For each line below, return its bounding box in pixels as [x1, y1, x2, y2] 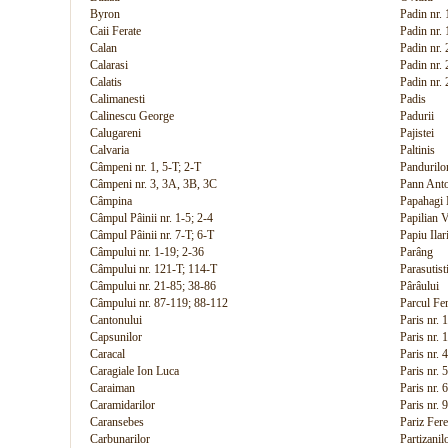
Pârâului [400, 279, 439, 293]
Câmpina [90, 194, 132, 208]
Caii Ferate [90, 24, 141, 38]
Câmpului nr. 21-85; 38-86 [90, 279, 216, 293]
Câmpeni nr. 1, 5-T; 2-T [90, 160, 201, 174]
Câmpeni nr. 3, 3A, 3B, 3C [90, 177, 217, 191]
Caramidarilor [90, 398, 155, 412]
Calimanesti [90, 92, 145, 106]
